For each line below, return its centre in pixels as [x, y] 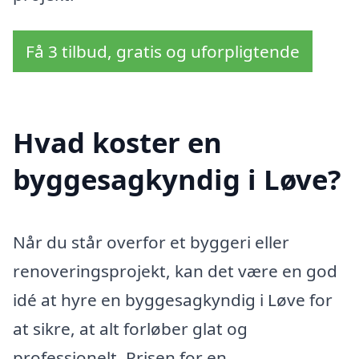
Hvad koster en [117, 143]
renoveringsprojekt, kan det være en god [175, 271]
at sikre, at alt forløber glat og [130, 329]
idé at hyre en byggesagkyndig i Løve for [173, 300]
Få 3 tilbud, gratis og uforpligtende [163, 52]
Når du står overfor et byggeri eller [151, 242]
